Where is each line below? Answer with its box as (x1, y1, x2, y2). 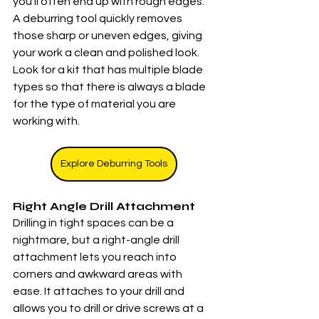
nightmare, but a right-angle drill (13, 234, 182, 246)
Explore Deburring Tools (61, 159, 167, 169)
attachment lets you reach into (13, 251, 179, 263)
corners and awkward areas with (13, 268, 184, 280)
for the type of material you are (13, 98, 178, 110)
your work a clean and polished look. (13, 47, 204, 58)
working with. (13, 115, 82, 127)
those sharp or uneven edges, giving (13, 30, 204, 41)
